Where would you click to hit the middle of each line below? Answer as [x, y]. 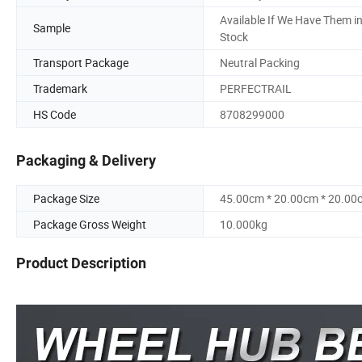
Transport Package [81, 62]
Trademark [60, 88]
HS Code [55, 114]
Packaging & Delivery [86, 161]
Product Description [81, 263]
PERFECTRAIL [256, 88]
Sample [52, 28]
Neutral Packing [260, 62]
